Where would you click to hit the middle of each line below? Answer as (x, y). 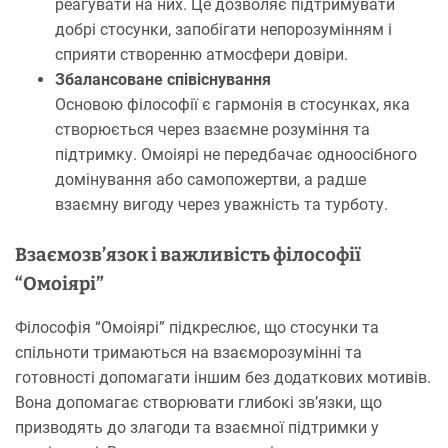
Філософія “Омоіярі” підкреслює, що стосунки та (197, 327)
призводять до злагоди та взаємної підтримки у (197, 427)
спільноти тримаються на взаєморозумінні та (188, 352)
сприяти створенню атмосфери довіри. (201, 54)
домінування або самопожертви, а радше (210, 179)
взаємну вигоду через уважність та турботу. (221, 204)
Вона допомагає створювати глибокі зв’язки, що (198, 402)
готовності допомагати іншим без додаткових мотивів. (223, 377)
